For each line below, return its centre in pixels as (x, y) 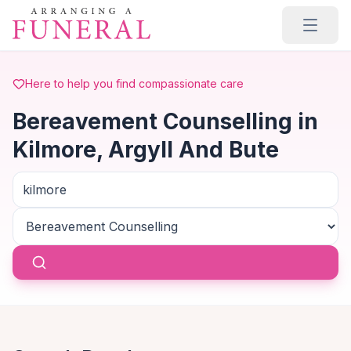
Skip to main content (73, 15)
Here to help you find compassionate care (134, 83)
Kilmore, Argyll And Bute (146, 150)
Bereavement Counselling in (165, 121)
